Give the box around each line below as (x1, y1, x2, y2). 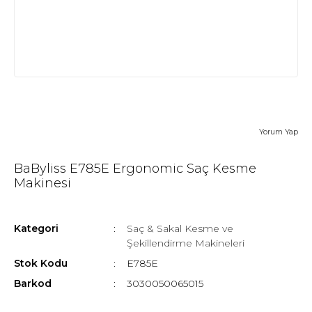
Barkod (14, 277, 52, 290)
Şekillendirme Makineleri (126, 237, 244, 250)
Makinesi (14, 175, 71, 192)
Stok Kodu (14, 257, 68, 270)
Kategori (14, 222, 58, 235)
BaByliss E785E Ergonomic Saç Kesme (14, 161, 256, 177)
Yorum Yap (259, 127, 298, 137)
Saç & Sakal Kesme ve (126, 222, 233, 235)
